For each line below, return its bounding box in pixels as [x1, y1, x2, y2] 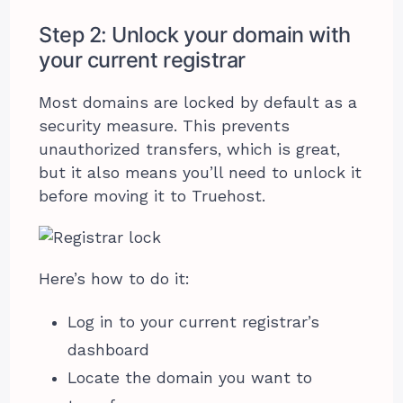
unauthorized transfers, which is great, [39, 139, 341, 158]
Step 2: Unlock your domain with [39, 21, 351, 48]
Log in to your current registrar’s [67, 312, 320, 331]
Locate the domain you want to [67, 368, 313, 387]
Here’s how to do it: [39, 269, 191, 288]
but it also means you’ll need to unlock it [39, 163, 363, 182]
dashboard [67, 340, 150, 359]
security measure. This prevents [39, 116, 291, 135]
